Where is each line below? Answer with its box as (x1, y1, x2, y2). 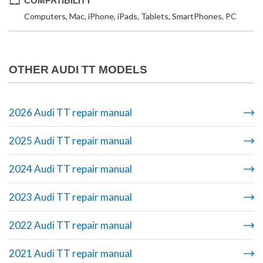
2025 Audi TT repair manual (9, 134, 132, 147)
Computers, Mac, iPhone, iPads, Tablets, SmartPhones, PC (24, 11, 237, 21)
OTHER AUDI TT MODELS (9, 63, 147, 76)
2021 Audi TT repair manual (9, 247, 132, 259)
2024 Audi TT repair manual (9, 163, 132, 175)
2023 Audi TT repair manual (9, 191, 132, 203)
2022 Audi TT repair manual (9, 219, 132, 231)
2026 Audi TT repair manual (9, 106, 132, 119)
